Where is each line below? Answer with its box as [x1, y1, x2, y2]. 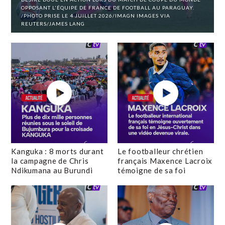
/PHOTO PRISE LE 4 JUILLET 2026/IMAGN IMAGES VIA [21, 13, 171, 19]
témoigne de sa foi [118, 166, 186, 175]
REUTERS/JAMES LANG [21, 21, 85, 27]
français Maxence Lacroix [118, 156, 212, 165]
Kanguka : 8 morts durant [11, 147, 104, 156]
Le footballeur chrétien [118, 147, 203, 156]
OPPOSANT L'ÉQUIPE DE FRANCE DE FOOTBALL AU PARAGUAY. [21, 5, 195, 11]
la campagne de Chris [11, 156, 89, 165]
